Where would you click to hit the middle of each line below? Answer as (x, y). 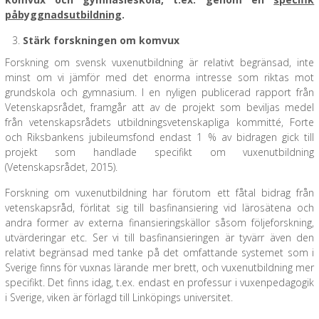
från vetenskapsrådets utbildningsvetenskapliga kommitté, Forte (159, 122)
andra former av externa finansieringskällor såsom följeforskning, (159, 223)
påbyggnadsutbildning (63, 15)
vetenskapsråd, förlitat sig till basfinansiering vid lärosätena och (159, 208)
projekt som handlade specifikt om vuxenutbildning (159, 152)
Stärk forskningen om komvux (101, 40)
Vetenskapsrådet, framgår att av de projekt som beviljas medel (159, 107)
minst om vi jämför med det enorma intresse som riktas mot (159, 77)
